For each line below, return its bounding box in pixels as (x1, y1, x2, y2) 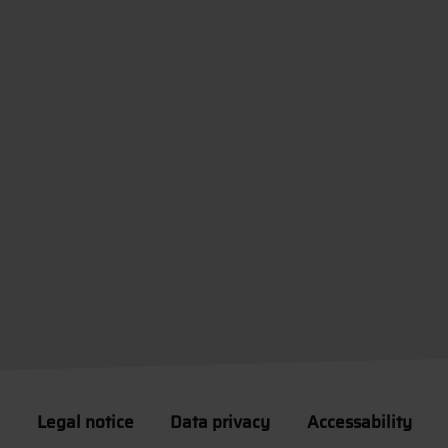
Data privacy (170, 409, 270, 436)
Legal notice (36, 409, 134, 436)
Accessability (306, 409, 412, 436)
